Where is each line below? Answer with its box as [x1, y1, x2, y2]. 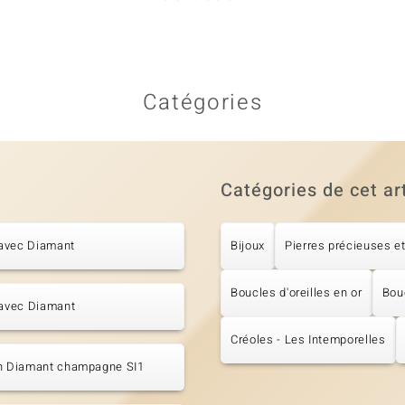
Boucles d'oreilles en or [231, 284, 363, 302]
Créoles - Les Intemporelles [231, 331, 386, 349]
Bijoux [231, 237, 265, 255]
